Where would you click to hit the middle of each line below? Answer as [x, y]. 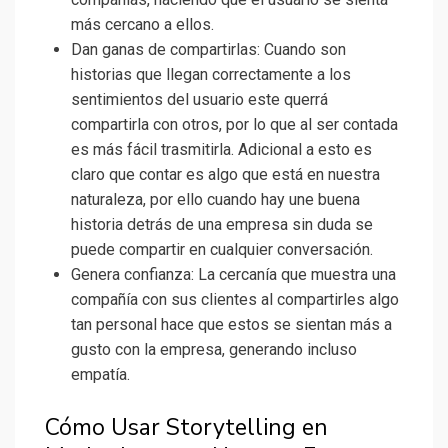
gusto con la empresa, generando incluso [214, 350]
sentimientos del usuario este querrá [199, 100]
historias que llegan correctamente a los [211, 75]
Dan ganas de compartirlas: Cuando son [208, 50]
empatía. [100, 375]
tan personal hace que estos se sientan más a [231, 325]
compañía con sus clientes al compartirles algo [235, 300]
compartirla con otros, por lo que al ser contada [234, 125]
